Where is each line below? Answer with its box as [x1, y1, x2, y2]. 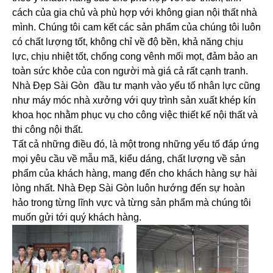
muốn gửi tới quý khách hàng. [12, 211, 141, 222]
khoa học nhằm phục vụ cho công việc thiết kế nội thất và [12, 109, 258, 120]
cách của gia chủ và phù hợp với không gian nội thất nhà [12, 7, 257, 18]
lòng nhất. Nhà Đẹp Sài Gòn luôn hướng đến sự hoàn [12, 182, 245, 193]
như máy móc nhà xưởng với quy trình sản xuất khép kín [12, 94, 256, 105]
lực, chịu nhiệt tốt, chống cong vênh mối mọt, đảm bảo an [12, 51, 258, 62]
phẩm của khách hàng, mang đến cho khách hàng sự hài [12, 168, 257, 179]
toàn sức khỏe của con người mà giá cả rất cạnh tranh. [12, 65, 250, 76]
